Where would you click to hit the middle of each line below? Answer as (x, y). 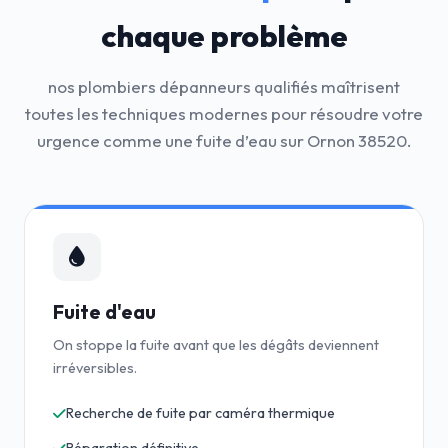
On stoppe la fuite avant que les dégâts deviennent (216, 345)
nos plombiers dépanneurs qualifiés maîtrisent (224, 86)
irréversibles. (95, 368)
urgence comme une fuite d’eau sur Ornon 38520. (224, 140)
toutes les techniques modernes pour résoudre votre (224, 113)
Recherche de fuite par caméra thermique (200, 413)
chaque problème (224, 36)
